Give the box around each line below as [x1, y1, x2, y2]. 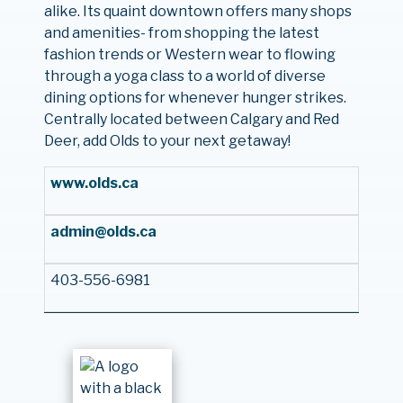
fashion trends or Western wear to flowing [43, 46, 336, 63]
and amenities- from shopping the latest [43, 24, 319, 41]
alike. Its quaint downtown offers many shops [43, 3, 352, 20]
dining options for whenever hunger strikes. [43, 89, 346, 106]
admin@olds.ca [49, 223, 157, 240]
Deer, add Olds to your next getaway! [43, 132, 291, 149]
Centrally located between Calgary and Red [43, 111, 339, 128]
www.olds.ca [49, 175, 141, 192]
